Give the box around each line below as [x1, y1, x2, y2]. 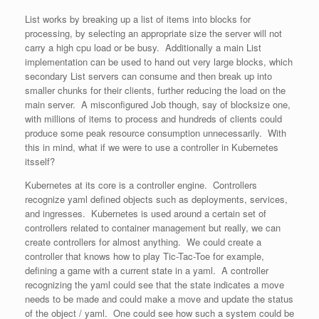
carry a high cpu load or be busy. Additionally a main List [25, 41, 261, 54]
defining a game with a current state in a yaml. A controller [25, 263, 268, 277]
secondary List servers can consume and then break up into [25, 69, 272, 83]
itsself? [25, 155, 55, 168]
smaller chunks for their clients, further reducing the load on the [25, 83, 286, 97]
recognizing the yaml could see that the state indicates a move [25, 278, 284, 291]
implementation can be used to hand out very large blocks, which [25, 55, 293, 68]
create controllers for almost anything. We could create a [25, 235, 261, 249]
